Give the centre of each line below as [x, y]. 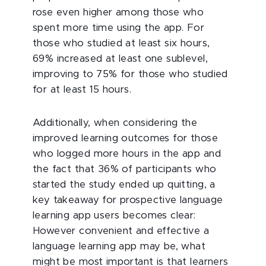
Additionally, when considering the [115, 123]
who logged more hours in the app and [127, 154]
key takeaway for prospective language [128, 200]
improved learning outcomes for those [125, 138]
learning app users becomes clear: [114, 216]
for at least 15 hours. [82, 90]
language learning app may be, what [119, 246]
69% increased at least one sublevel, [120, 59]
